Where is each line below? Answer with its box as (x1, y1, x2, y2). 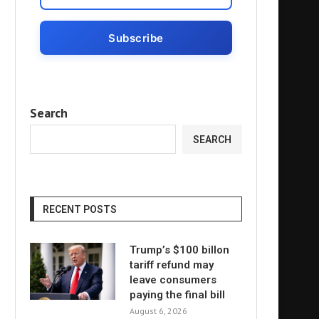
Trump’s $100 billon (130, 244, 229, 256)
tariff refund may (130, 258, 214, 271)
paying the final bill (130, 288, 225, 301)
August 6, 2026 (130, 305, 187, 316)
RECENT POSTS (43, 204, 117, 215)
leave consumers (130, 273, 216, 286)
